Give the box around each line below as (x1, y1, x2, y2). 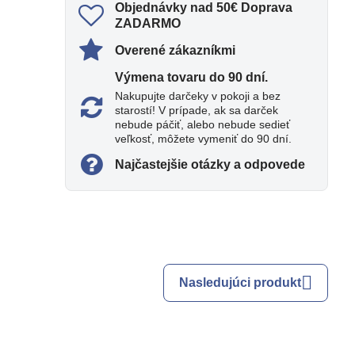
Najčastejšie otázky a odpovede (115, 157, 306, 171)
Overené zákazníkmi (115, 43, 236, 57)
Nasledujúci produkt (179, 275, 302, 289)
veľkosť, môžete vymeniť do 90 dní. (115, 132, 292, 145)
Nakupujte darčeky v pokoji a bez (115, 89, 281, 102)
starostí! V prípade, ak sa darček (115, 103, 279, 116)
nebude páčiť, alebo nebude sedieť (115, 117, 291, 131)
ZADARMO (115, 16, 181, 30)
